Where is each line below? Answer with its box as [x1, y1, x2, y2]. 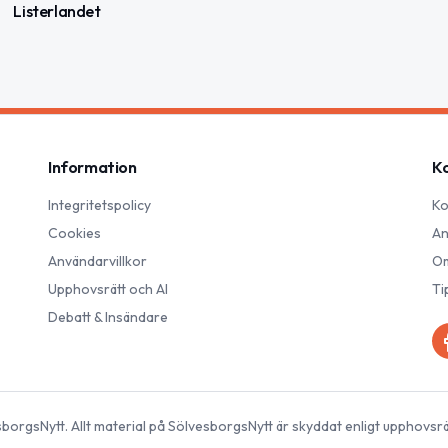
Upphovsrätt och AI [48, 280, 168, 299]
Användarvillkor [48, 252, 147, 271]
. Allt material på [64, 417, 168, 436]
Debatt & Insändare [48, 308, 168, 327]
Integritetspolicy [48, 196, 151, 215]
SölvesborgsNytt [167, 417, 273, 436]
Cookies [48, 224, 101, 243]
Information [48, 157, 137, 178]
